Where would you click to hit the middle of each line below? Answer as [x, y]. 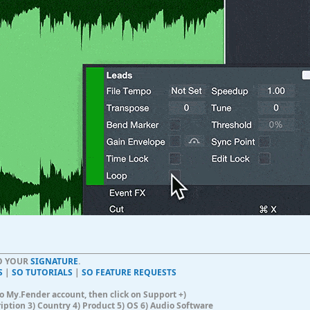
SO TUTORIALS [42, 273]
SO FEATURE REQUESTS [129, 273]
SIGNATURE [54, 262]
